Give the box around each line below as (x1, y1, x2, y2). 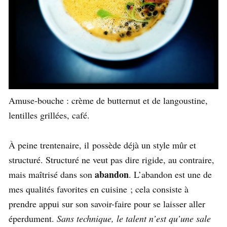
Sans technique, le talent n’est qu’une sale (57, 212, 211, 225)
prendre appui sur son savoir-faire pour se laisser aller (9, 198, 205, 210)
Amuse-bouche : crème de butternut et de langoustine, (9, 94, 208, 107)
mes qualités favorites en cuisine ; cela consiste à (9, 183, 188, 196)
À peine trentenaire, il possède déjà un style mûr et (9, 139, 196, 152)
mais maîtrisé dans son (9, 168, 95, 181)
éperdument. (9, 212, 57, 225)
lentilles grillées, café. (9, 109, 90, 122)
